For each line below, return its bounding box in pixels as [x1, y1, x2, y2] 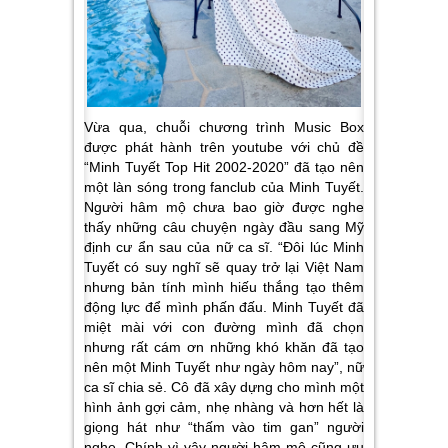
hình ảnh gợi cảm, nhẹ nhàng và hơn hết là [84, 398, 364, 415]
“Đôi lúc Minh [278, 238, 365, 255]
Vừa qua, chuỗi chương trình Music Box [84, 118, 364, 135]
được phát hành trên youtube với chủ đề [84, 138, 364, 155]
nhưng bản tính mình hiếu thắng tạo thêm [84, 278, 364, 295]
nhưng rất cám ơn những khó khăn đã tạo [84, 338, 364, 355]
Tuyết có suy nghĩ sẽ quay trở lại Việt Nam [84, 258, 364, 275]
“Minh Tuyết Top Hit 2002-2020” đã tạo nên [84, 158, 364, 175]
